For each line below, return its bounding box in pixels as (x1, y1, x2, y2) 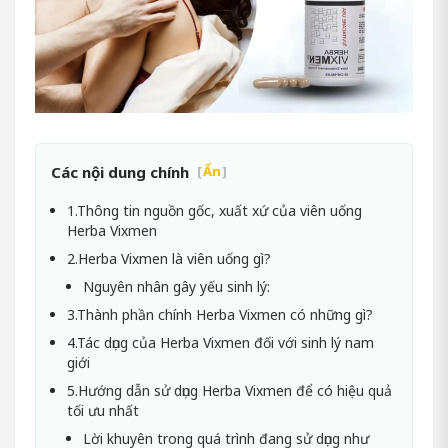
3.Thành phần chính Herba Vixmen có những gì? (67, 305, 373, 325)
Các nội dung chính (51, 162, 189, 183)
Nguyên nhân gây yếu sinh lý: (83, 277, 270, 297)
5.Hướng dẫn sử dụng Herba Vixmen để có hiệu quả (67, 381, 392, 401)
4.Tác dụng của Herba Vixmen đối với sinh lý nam (67, 333, 374, 353)
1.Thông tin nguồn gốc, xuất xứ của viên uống (67, 201, 362, 221)
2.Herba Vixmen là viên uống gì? (67, 249, 271, 269)
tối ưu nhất (67, 401, 139, 421)
